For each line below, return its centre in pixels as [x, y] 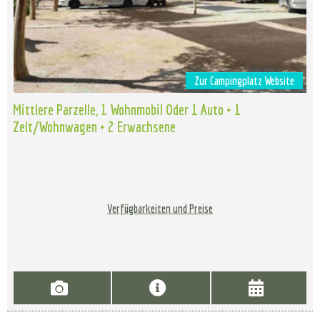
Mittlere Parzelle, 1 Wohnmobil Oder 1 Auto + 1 [127, 110]
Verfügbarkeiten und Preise [160, 209]
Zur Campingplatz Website [244, 81]
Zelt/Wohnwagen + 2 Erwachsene [94, 127]
